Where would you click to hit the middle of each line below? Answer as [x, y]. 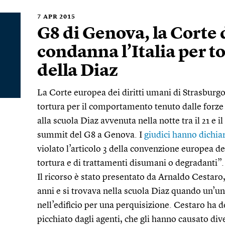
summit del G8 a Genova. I [91, 135]
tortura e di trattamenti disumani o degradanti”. [131, 163]
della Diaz [78, 71]
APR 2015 [59, 17]
